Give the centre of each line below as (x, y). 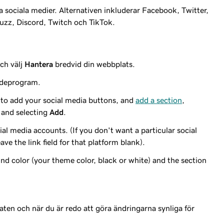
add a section (159, 100)
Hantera (39, 64)
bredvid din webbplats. (94, 64)
